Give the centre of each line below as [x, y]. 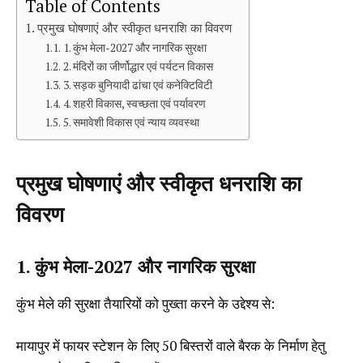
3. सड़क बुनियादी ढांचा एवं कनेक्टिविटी [137, 85]
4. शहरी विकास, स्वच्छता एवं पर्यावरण [134, 104]
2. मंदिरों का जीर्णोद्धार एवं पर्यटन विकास [138, 67]
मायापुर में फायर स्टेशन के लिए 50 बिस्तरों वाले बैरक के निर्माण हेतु [171, 346]
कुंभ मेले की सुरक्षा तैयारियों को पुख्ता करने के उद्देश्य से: [145, 304]
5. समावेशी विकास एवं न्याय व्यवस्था [131, 123]
